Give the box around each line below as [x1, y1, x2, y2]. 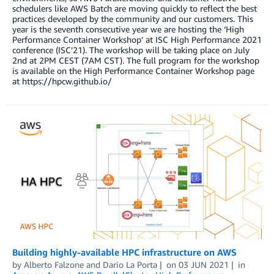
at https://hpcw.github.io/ [12, 76, 112, 86]
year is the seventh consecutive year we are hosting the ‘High [12, 24, 244, 34]
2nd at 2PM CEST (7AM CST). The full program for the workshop [12, 55, 259, 65]
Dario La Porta [103, 259, 157, 270]
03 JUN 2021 [178, 259, 229, 270]
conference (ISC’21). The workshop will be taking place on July [12, 45, 250, 55]
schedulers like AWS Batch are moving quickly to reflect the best [12, 3, 257, 13]
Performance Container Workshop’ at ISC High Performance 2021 [12, 34, 262, 45]
